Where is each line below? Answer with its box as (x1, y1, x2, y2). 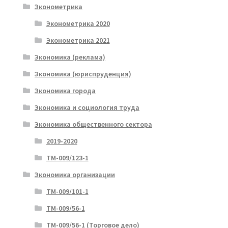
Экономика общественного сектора (34, 119, 152, 129)
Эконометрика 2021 (46, 35, 110, 45)
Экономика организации (34, 169, 115, 179)
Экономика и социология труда (34, 102, 139, 112)
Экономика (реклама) (34, 52, 105, 62)
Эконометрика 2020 (46, 18, 110, 28)
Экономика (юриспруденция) (34, 69, 131, 78)
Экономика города (34, 85, 96, 95)
